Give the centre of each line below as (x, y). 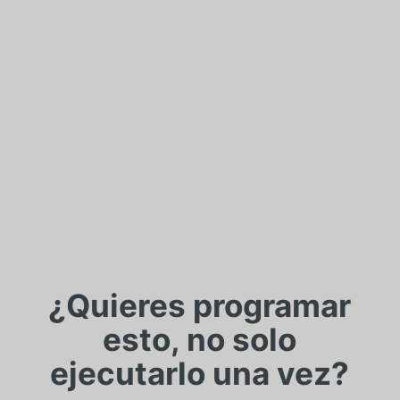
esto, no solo (200, 339)
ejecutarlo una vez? (200, 373)
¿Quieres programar (200, 305)
